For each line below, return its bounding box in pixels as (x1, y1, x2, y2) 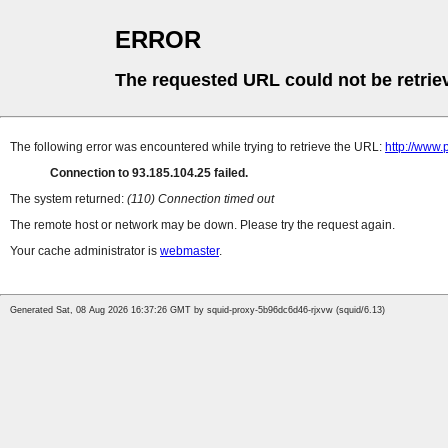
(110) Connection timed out (127, 192, 274, 207)
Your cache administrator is (10, 244, 160, 259)
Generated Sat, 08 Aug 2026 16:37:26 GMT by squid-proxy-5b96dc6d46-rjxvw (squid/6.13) (10, 305, 385, 316)
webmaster (160, 244, 219, 259)
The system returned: (10, 192, 127, 207)
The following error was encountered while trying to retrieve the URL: (10, 140, 385, 155)
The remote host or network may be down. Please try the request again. (10, 218, 395, 233)
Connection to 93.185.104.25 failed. (50, 166, 248, 181)
